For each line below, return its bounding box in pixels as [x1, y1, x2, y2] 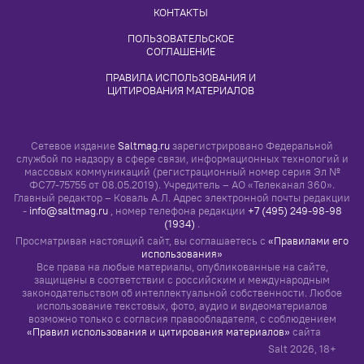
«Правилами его [268, 234, 349, 247]
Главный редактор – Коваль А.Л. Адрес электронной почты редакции [14, 192, 350, 205]
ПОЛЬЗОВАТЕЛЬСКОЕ [128, 32, 234, 45]
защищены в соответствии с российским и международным [34, 273, 330, 286]
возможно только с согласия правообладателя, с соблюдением [28, 312, 336, 325]
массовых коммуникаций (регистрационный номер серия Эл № [24, 166, 340, 179]
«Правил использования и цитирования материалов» [27, 325, 290, 338]
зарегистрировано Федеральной [170, 140, 333, 153]
